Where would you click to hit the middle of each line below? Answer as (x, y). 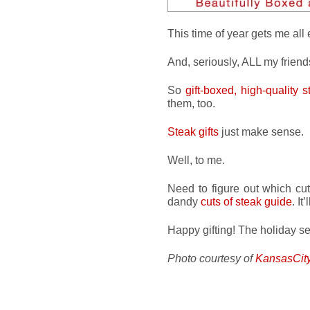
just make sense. (261, 131)
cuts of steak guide (246, 201)
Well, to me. (196, 160)
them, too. (191, 103)
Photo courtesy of (211, 258)
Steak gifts (193, 131)
